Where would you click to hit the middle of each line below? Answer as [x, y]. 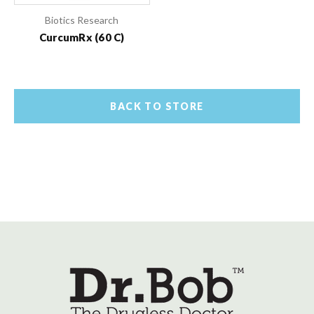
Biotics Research [82, 20]
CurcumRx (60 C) [82, 37]
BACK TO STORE [157, 106]
